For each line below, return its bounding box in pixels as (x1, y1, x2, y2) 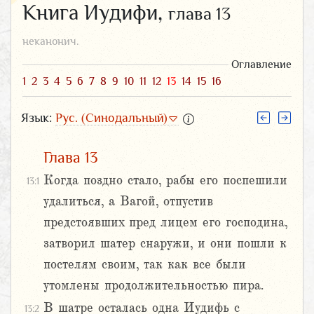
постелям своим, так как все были (43, 257, 246, 272)
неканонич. (22, 34, 79, 48)
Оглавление (231, 57, 292, 71)
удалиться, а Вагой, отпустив (43, 194, 213, 209)
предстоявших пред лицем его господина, (43, 215, 287, 230)
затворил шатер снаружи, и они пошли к (43, 236, 287, 251)
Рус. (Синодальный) (55, 110, 168, 125)
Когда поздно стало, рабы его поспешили (43, 173, 287, 188)
